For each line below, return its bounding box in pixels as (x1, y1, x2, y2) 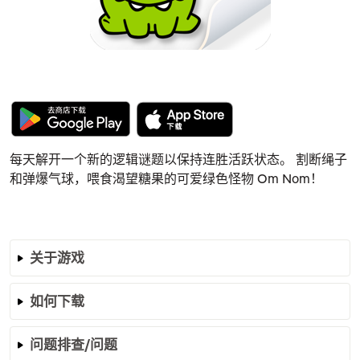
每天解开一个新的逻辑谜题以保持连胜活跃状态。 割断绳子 (10, 150, 347, 167)
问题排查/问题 (30, 335, 117, 353)
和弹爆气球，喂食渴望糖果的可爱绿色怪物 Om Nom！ (10, 170, 323, 186)
